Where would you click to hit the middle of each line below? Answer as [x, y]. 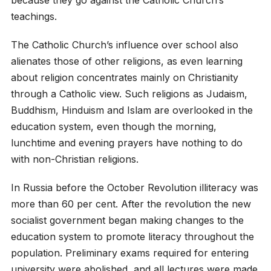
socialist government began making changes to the [127, 220]
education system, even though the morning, [113, 127]
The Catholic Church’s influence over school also [124, 45]
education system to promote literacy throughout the [132, 237]
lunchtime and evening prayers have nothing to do [126, 143]
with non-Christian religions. [74, 159]
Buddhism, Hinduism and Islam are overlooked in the [132, 110]
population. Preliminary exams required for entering [129, 253]
